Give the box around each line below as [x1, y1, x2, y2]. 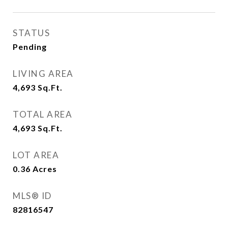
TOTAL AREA [13, 109, 72, 120]
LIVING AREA [13, 68, 74, 79]
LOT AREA [13, 150, 59, 160]
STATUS [13, 27, 50, 38]
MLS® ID [13, 190, 52, 201]
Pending [13, 42, 47, 51]
